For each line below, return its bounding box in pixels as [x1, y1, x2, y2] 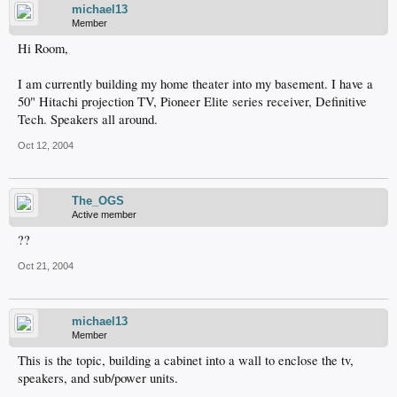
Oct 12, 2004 [18, 140, 74, 151]
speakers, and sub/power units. [18, 370, 178, 386]
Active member [72, 209, 136, 220]
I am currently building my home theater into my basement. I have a [18, 75, 373, 92]
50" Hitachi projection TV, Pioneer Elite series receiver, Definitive [18, 93, 367, 110]
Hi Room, [18, 40, 68, 57]
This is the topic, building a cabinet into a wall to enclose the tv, [18, 352, 354, 369]
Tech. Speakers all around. [18, 111, 158, 128]
